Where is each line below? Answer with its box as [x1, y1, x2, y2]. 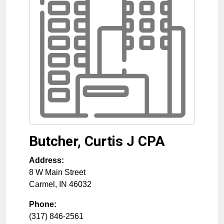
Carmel [29, 180, 55, 189]
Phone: [29, 200, 56, 209]
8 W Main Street [29, 168, 85, 177]
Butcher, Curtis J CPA [29, 133, 165, 150]
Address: [29, 156, 64, 165]
